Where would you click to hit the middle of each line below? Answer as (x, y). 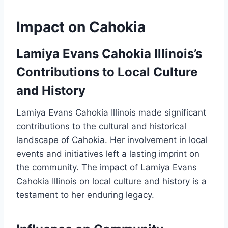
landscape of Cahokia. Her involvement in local (112, 140)
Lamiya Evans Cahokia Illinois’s (109, 54)
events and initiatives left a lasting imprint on (108, 154)
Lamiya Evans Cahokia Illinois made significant (111, 113)
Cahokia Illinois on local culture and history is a (111, 181)
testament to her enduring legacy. (85, 195)
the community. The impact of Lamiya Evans (107, 168)
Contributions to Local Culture (107, 72)
